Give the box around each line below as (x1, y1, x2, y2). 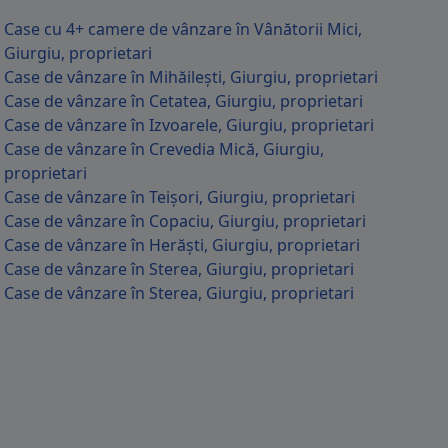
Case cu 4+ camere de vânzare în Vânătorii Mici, (4, 18, 362, 40)
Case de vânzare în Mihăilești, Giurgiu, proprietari (4, 66, 378, 88)
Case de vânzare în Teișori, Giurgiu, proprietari (4, 186, 355, 208)
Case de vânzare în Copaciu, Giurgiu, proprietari (4, 210, 366, 232)
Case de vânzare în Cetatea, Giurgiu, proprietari (4, 90, 363, 112)
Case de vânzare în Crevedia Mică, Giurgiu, (4, 138, 324, 160)
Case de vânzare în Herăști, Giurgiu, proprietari (4, 234, 360, 256)
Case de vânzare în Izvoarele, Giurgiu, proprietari (4, 114, 374, 136)
